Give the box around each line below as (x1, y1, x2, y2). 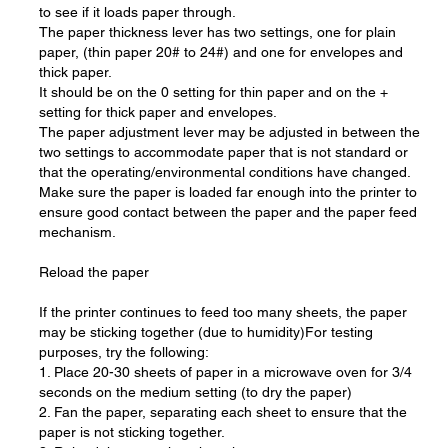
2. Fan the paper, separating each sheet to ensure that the (39, 404, 407, 420)
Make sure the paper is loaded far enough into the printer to (39, 184, 417, 200)
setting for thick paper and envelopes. (39, 104, 277, 120)
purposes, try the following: (39, 344, 209, 360)
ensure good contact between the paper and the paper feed (39, 204, 417, 220)
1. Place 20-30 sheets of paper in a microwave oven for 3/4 (39, 364, 412, 380)
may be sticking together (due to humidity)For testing (39, 324, 373, 340)
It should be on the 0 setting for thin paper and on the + (39, 84, 388, 100)
